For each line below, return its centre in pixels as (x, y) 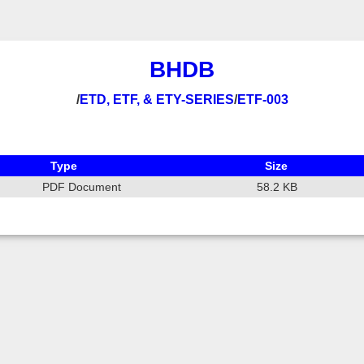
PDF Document (82, 187)
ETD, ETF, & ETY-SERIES (156, 100)
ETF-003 (262, 100)
